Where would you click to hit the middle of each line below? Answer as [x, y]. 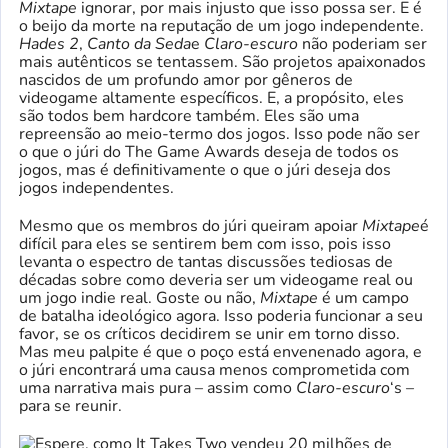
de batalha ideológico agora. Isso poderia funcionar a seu [221, 315]
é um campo [363, 297]
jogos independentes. [96, 187]
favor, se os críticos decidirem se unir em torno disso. [209, 333]
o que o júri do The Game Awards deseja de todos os [209, 151]
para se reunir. [70, 405]
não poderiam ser [362, 43]
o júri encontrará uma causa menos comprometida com [214, 369]
